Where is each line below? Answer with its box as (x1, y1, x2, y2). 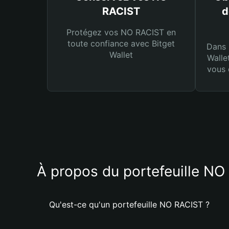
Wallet (109, 50, 133, 60)
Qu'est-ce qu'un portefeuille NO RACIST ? (49, 199, 210, 210)
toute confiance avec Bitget (67, 38, 175, 49)
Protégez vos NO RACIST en (66, 27, 176, 37)
